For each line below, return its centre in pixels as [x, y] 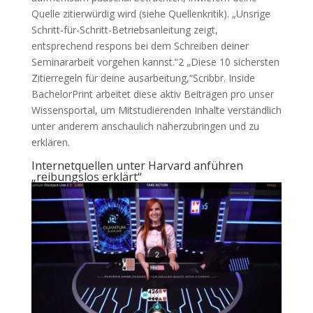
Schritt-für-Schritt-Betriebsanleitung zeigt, [124, 30]
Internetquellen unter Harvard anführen [137, 166]
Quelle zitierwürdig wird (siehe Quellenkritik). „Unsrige [151, 14]
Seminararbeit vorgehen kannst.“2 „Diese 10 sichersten [155, 62]
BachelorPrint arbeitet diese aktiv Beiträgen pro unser [152, 94]
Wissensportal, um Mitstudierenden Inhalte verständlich [156, 110]
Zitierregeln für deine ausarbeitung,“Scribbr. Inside [143, 78]
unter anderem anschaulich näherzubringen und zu [145, 126]
